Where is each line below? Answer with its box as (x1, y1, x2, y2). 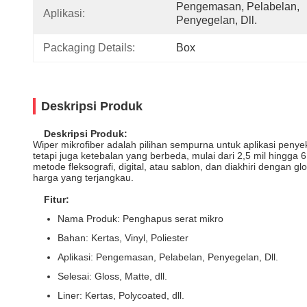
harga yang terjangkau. (33, 172, 134, 183)
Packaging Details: (43, 42, 135, 53)
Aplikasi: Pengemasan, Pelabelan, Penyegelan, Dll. (58, 251, 278, 262)
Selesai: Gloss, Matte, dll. (58, 271, 167, 282)
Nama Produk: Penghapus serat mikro (58, 213, 223, 224)
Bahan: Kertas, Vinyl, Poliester (58, 232, 188, 243)
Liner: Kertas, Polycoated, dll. (58, 290, 184, 301)
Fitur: (44, 194, 69, 205)
